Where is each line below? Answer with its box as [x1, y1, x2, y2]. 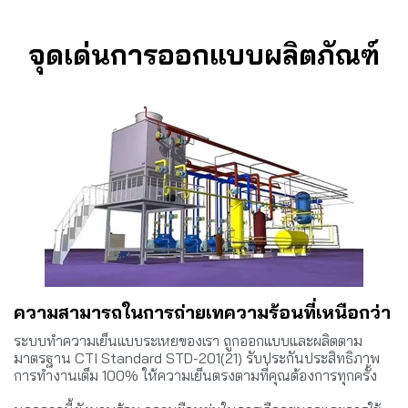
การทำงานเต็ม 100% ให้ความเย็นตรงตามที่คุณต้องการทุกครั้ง [14, 365, 377, 384]
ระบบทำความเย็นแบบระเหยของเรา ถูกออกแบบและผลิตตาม [14, 331, 362, 350]
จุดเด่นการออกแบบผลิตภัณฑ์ [28, 36, 380, 72]
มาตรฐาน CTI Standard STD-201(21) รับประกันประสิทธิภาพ [14, 348, 380, 367]
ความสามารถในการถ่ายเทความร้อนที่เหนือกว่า [14, 300, 391, 323]
